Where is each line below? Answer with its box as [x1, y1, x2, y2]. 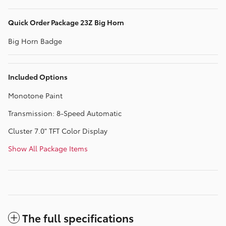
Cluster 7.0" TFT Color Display [8, 126, 107, 136]
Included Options [8, 72, 68, 82]
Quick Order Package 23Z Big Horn [8, 17, 124, 28]
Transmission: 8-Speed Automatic [8, 108, 122, 119]
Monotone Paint [8, 90, 63, 101]
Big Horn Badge [8, 36, 62, 46]
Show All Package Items [8, 143, 88, 154]
